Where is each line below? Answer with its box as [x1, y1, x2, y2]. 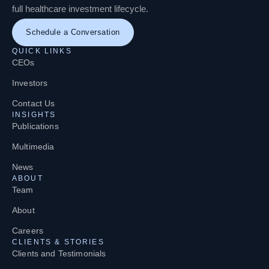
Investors [12, 77, 48, 88]
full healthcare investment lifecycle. [12, 3, 148, 14]
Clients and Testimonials [12, 248, 106, 258]
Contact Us [12, 98, 55, 108]
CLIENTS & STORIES [12, 237, 104, 246]
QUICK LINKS [12, 46, 72, 55]
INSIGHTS [12, 110, 56, 119]
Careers [12, 225, 43, 235]
